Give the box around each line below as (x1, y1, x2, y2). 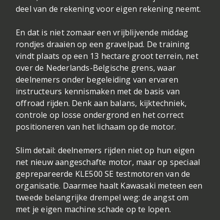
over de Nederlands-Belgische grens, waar (16, 62, 176, 74)
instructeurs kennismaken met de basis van (16, 86, 180, 97)
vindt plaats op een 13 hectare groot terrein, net (16, 51, 198, 62)
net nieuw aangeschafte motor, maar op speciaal (16, 157, 200, 168)
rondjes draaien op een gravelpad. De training (16, 39, 190, 50)
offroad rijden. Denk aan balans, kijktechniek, (16, 98, 187, 109)
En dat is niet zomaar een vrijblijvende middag (16, 27, 189, 38)
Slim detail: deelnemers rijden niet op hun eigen (16, 145, 195, 156)
